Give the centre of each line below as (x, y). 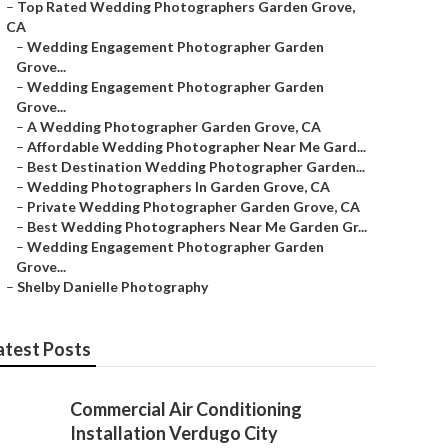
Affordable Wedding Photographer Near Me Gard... (196, 146)
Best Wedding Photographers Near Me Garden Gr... (197, 226)
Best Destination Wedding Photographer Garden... (196, 166)
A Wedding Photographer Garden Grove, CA (174, 126)
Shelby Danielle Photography (112, 286)
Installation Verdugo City (174, 433)
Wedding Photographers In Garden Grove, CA (178, 186)
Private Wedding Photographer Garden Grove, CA (193, 206)
